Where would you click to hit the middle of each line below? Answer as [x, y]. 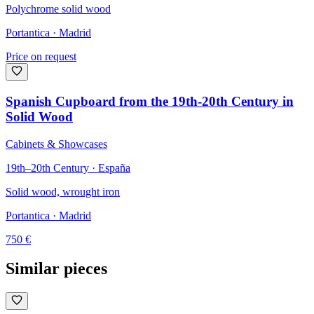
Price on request [41, 57]
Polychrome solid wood [58, 9]
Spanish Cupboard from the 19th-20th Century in [150, 101]
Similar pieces [56, 269]
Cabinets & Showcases [56, 144]
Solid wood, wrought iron [63, 191]
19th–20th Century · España [68, 168]
